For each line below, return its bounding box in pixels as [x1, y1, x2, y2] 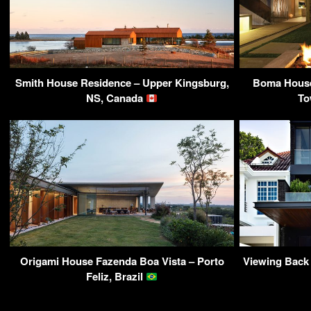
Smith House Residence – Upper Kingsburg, [15, 75, 229, 91]
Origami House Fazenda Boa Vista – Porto [19, 253, 224, 269]
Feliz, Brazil [85, 269, 146, 285]
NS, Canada [85, 90, 146, 106]
